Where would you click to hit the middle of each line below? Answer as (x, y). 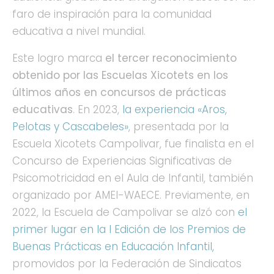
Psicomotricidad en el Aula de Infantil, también (133, 178)
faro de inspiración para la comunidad (112, 14)
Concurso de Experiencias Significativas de (122, 161)
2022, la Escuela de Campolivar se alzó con (125, 213)
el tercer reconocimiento (171, 58)
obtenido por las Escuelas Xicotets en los (120, 76)
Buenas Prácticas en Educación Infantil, (113, 247)
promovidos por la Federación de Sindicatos (127, 264)
